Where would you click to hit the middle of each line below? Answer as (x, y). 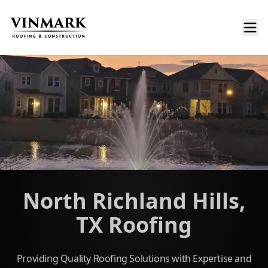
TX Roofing (134, 225)
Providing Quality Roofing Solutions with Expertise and (134, 258)
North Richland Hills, (134, 201)
